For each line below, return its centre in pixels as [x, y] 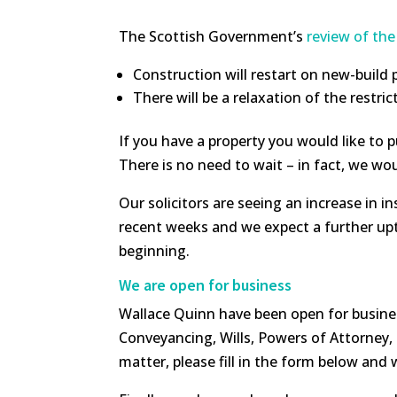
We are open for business [206, 285]
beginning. [155, 251]
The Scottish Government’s [213, 37]
